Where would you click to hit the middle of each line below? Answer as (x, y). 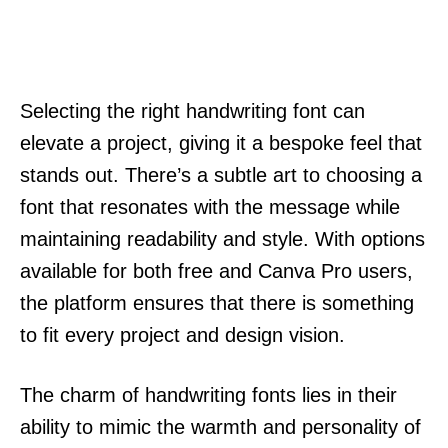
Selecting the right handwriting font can (192, 110)
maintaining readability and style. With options (222, 238)
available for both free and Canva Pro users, (216, 270)
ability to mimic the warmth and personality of (220, 426)
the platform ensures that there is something (217, 302)
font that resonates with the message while (210, 206)
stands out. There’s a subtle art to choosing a (221, 174)
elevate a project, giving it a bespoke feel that (221, 142)
